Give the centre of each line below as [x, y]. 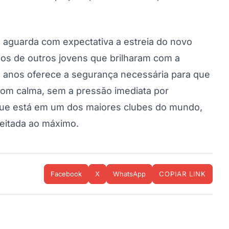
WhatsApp [129, 174]
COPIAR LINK [182, 174]
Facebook [66, 174]
